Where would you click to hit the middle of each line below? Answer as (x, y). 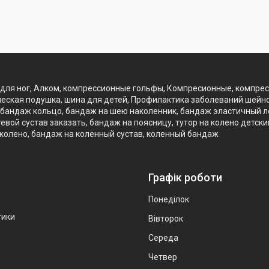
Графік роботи (185, 177)
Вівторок (166, 218)
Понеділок (169, 199)
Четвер (163, 257)
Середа (163, 237)
